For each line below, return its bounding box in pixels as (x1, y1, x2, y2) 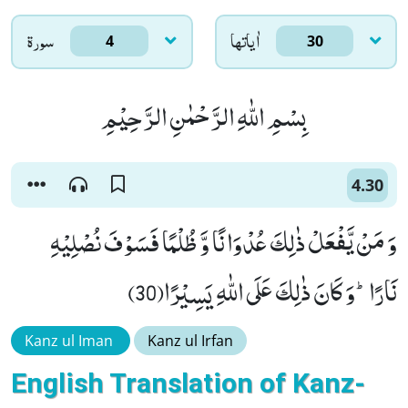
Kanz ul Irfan (148, 331, 233, 351)
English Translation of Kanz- (11, 367, 365, 399)
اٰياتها (230, 25, 260, 56)
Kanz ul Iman (25, 331, 117, 351)
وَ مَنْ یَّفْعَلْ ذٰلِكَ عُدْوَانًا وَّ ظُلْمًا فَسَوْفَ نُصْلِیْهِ (50, 218, 397, 265)
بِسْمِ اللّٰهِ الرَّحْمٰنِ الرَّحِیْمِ (101, 92, 307, 139)
